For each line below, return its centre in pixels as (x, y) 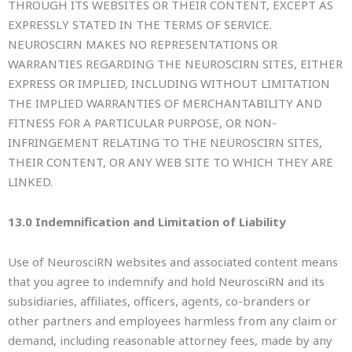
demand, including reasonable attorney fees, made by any (170, 341)
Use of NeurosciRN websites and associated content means (173, 262)
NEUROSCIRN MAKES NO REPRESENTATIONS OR (143, 44)
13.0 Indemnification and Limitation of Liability (147, 222)
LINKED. (30, 181)
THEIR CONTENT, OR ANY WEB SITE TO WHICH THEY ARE (170, 161)
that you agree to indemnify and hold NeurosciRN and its (166, 282)
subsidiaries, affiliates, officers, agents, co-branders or (159, 301)
